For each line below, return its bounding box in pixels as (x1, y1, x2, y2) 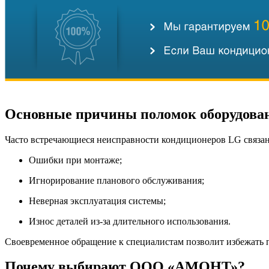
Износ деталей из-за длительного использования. (29, 216, 231, 226)
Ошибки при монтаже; (29, 154, 122, 165)
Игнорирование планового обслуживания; (29, 175, 204, 186)
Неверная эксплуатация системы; (29, 195, 166, 206)
